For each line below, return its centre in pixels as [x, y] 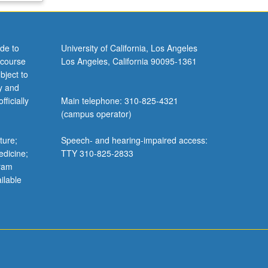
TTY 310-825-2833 [97, 153]
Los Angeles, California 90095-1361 [129, 61]
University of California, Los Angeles [129, 48]
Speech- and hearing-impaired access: [134, 140]
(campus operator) [96, 114]
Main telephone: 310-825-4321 [119, 101]
